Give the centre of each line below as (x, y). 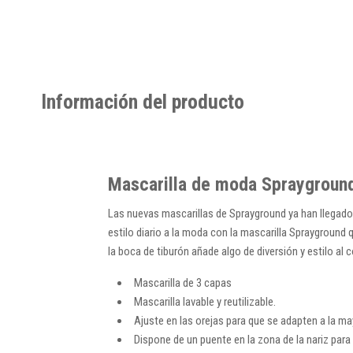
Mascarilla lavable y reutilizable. (205, 301)
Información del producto (143, 101)
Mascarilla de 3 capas (184, 282)
